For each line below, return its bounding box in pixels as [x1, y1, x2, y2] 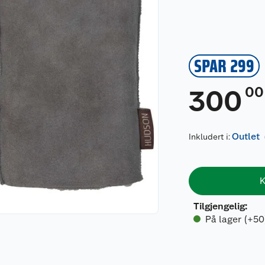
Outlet [232, 131, 260, 142]
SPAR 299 [194, 55, 255, 76]
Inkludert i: [189, 132, 232, 141]
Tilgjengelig [193, 201, 245, 212]
